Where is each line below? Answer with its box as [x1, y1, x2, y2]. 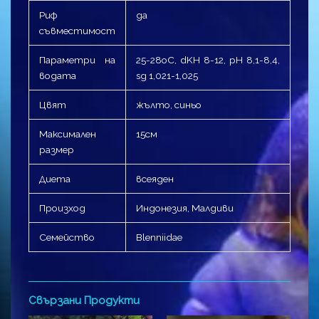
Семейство [38, 231, 95, 243]
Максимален [38, 127, 96, 140]
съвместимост [38, 24, 115, 36]
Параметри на [38, 53, 116, 66]
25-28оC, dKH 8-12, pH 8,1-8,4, [135, 53, 281, 66]
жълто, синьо [135, 98, 202, 110]
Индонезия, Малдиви [135, 202, 234, 214]
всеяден [135, 172, 174, 184]
